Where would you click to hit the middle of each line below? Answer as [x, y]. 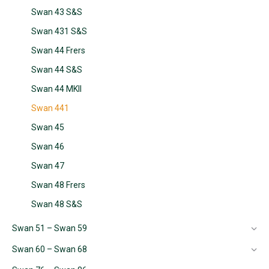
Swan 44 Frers [58, 50]
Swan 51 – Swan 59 [50, 228]
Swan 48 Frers [58, 185]
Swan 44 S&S [57, 70]
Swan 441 [50, 108]
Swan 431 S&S [59, 31]
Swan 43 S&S [57, 12]
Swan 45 [48, 127]
